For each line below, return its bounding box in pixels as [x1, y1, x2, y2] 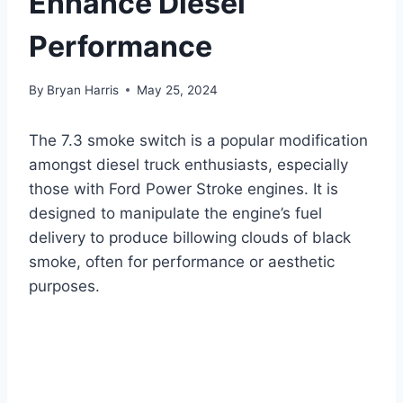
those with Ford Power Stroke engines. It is [29, 179, 338, 198]
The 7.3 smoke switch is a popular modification [29, 130, 368, 149]
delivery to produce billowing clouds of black [29, 228, 351, 246]
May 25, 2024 [137, 82, 219, 97]
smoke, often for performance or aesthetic [29, 252, 335, 271]
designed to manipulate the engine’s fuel [29, 203, 322, 222]
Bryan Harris [47, 82, 120, 97]
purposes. [29, 276, 100, 295]
